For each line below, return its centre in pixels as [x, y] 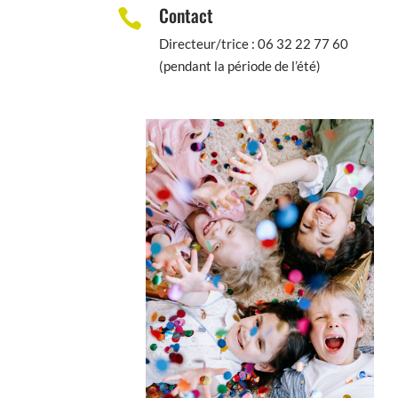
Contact [187, 16]
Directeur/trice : [209, 44]
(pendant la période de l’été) [240, 66]
